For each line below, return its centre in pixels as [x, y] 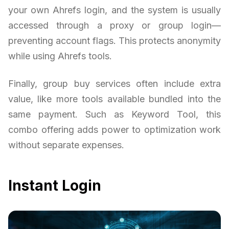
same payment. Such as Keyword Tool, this [114, 114]
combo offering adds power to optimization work [114, 129]
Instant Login [55, 185]
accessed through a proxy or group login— [114, 25]
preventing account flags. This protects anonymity [114, 40]
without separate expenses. [66, 145]
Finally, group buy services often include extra [114, 83]
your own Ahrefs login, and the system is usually [114, 10]
